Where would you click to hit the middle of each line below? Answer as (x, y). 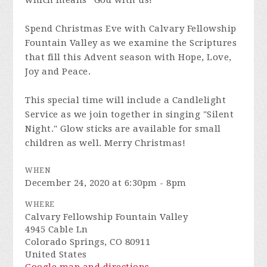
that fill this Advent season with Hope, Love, (128, 57)
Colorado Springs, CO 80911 (88, 242)
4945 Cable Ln (57, 229)
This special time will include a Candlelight (126, 100)
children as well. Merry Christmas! (105, 143)
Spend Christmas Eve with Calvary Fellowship (131, 29)
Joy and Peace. (58, 72)
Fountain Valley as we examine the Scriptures (131, 43)
